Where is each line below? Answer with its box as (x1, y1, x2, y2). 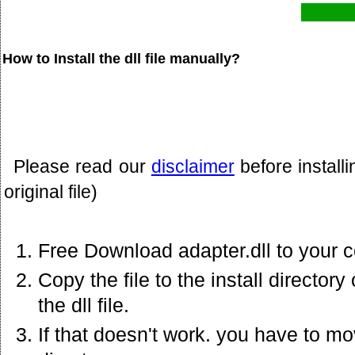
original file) (4, 181, 97, 202)
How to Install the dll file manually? (2, 50, 240, 67)
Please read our (13, 155, 151, 177)
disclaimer (151, 155, 235, 177)
